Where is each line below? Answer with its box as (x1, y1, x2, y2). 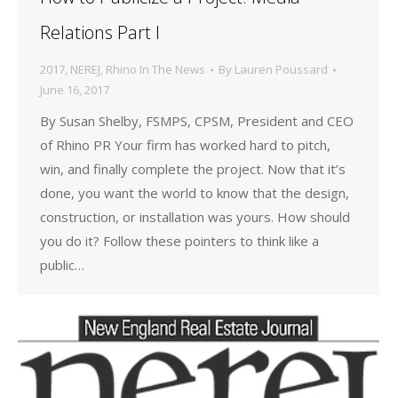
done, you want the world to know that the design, (40, 184, 349, 203)
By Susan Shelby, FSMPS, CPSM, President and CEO (40, 112, 354, 131)
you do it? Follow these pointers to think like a (40, 232, 319, 251)
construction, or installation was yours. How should (40, 208, 350, 227)
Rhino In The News (106, 61, 205, 78)
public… (40, 256, 84, 275)
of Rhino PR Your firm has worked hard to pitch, (40, 136, 330, 155)
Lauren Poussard (235, 61, 328, 78)
